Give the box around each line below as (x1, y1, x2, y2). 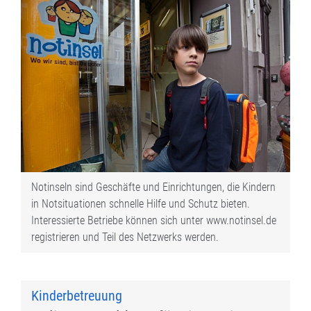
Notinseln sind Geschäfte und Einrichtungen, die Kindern (31, 180, 276, 194)
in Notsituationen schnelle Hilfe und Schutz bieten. (31, 197, 250, 211)
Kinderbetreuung (31, 287, 122, 305)
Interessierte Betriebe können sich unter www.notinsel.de (31, 214, 276, 228)
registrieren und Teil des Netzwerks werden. (31, 230, 219, 244)
